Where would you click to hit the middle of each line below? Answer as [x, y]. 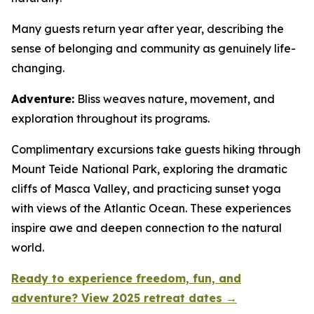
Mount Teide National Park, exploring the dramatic [149, 169]
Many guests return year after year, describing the [148, 29]
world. [28, 247]
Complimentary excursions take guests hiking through [156, 149]
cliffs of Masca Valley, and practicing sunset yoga [146, 189]
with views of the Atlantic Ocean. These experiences [151, 208]
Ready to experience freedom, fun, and [126, 278]
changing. [38, 68]
